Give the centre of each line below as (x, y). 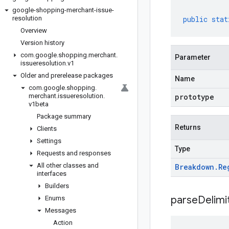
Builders (57, 186)
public (195, 19)
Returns (188, 127)
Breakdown (194, 167)
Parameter (193, 57)
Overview (34, 30)
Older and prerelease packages (67, 75)
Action (63, 223)
